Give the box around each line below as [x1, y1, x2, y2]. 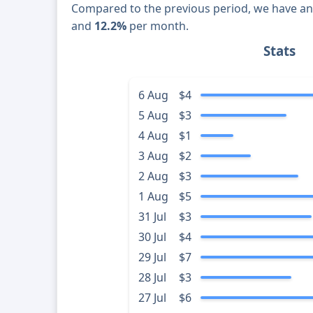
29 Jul [138, 249, 166, 265]
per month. [126, 18, 189, 34]
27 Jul [138, 290, 166, 306]
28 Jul [138, 270, 166, 286]
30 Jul [138, 229, 166, 245]
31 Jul [138, 209, 166, 225]
